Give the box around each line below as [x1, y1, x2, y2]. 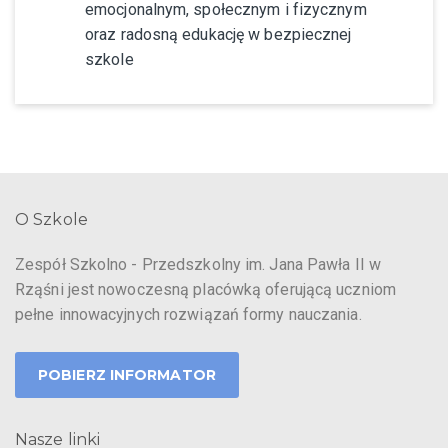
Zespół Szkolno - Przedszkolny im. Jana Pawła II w [15, 254, 381, 274]
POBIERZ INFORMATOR [38, 365, 216, 384]
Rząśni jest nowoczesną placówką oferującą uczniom [15, 279, 396, 299]
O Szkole [15, 209, 88, 229]
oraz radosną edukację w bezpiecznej [85, 24, 352, 44]
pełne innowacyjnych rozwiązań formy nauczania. [15, 304, 362, 324]
